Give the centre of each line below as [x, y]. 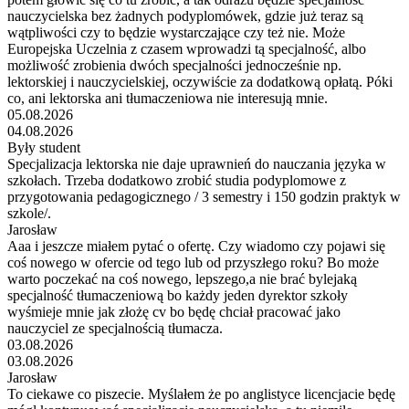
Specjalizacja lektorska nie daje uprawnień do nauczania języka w [197, 163]
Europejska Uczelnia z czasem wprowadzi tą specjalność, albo [187, 48]
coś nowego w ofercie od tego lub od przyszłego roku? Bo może [193, 262]
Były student [44, 147]
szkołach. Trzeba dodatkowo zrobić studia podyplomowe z [177, 180]
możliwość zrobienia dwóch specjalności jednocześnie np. [174, 65]
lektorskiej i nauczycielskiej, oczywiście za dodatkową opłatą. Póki [200, 81]
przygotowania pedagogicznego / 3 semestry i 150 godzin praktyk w [204, 196]
